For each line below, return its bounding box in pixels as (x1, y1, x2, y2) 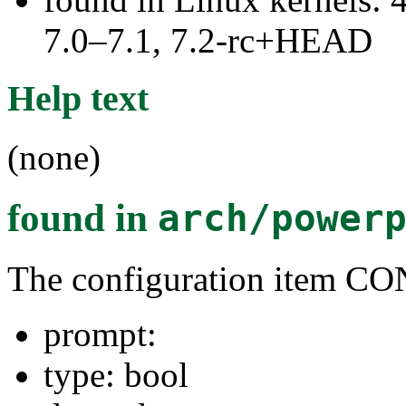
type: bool (43, 355, 188, 394)
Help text (7, 78, 149, 120)
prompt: (43, 314, 157, 353)
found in (7, 197, 158, 240)
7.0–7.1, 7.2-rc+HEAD (43, 20, 372, 60)
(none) (7, 138, 101, 178)
